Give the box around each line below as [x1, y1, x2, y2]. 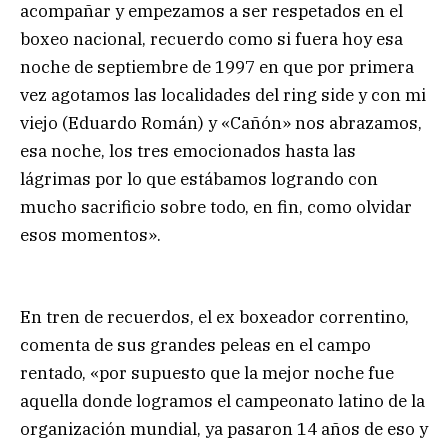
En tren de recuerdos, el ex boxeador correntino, [20, 306, 409, 329]
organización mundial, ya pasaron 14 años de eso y [20, 418, 428, 441]
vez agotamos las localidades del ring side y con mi [20, 84, 426, 107]
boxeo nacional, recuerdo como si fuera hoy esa [20, 28, 403, 51]
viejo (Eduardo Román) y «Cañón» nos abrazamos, [20, 112, 422, 135]
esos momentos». [20, 224, 161, 247]
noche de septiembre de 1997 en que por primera [20, 56, 414, 79]
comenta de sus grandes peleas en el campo [20, 334, 371, 357]
